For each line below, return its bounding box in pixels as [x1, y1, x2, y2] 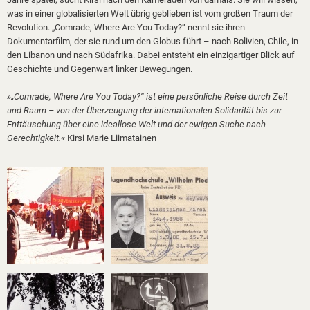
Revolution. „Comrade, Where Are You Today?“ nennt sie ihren [7, 22, 245, 33]
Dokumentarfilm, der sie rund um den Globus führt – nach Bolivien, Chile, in [7, 36, 298, 46]
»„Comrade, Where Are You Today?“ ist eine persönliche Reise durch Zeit [7, 91, 288, 102]
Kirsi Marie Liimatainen [65, 133, 156, 143]
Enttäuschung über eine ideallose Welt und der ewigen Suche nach [7, 119, 266, 129]
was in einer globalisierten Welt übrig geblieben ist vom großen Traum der [7, 8, 293, 19]
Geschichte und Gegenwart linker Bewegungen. [7, 64, 192, 74]
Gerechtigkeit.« [7, 133, 65, 143]
